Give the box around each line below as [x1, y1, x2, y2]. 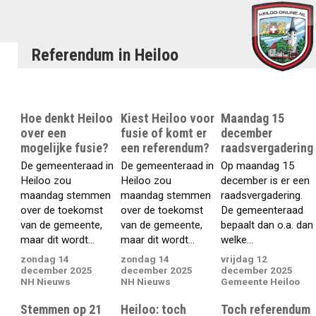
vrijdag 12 [221, 253, 268, 265]
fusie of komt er [121, 125, 207, 140]
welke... [221, 233, 254, 247]
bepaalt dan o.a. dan [221, 219, 314, 232]
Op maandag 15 [221, 159, 296, 173]
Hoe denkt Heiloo [20, 110, 114, 126]
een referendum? [121, 140, 210, 155]
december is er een [221, 174, 310, 188]
